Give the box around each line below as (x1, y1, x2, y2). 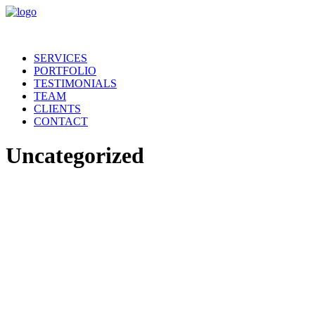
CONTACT (34, 115, 88, 127)
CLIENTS (34, 103, 81, 115)
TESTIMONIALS (34, 77, 117, 89)
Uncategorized (6, 143, 144, 169)
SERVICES (34, 52, 87, 64)
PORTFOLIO (34, 65, 96, 77)
